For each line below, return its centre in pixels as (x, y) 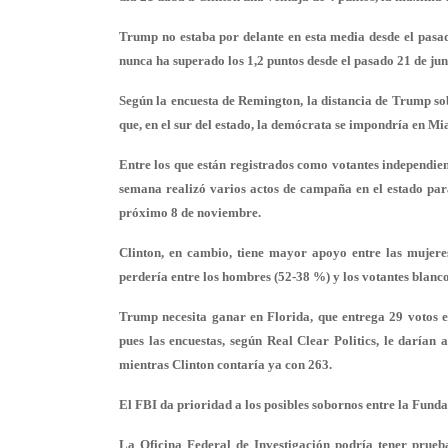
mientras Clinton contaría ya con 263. (225, 364)
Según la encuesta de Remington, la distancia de (255, 100)
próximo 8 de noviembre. (190, 212)
